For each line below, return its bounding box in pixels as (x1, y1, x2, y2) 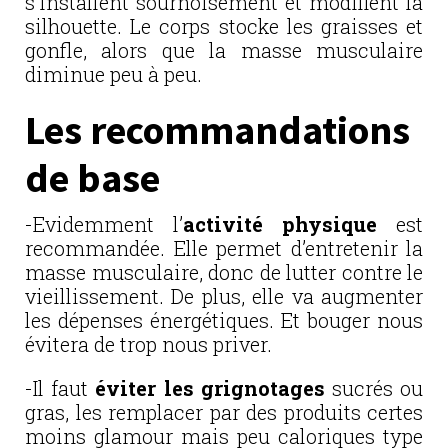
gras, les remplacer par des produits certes (25, 398, 423, 425)
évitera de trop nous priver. (25, 330, 272, 357)
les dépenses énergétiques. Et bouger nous (25, 306, 423, 333)
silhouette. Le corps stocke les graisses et (25, 12, 423, 39)
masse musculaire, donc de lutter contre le (25, 258, 423, 285)
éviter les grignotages (95, 374, 325, 401)
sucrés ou (324, 374, 424, 401)
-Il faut (25, 374, 96, 401)
